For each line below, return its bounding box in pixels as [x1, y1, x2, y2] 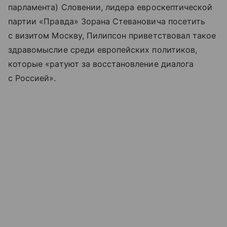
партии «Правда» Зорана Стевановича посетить [8, 16, 206, 27]
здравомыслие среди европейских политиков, [8, 45, 197, 55]
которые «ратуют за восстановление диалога [8, 59, 194, 69]
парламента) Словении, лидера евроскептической [8, 2, 213, 13]
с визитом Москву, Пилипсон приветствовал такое [8, 30, 216, 41]
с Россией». [8, 73, 56, 84]
